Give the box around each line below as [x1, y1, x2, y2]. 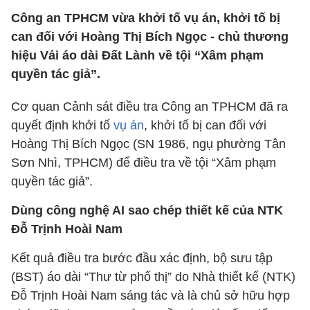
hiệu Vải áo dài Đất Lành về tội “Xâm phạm [11, 48, 264, 62]
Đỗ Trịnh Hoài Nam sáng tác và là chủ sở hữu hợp [11, 289, 290, 302]
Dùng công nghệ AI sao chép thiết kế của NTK [11, 203, 283, 217]
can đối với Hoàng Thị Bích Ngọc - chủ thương [11, 30, 289, 44]
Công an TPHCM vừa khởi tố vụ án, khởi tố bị [11, 11, 280, 25]
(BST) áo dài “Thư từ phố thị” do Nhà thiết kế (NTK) [11, 270, 295, 284]
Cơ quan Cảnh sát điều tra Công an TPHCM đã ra [11, 100, 288, 113]
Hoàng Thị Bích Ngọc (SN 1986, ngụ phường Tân [11, 137, 286, 151]
